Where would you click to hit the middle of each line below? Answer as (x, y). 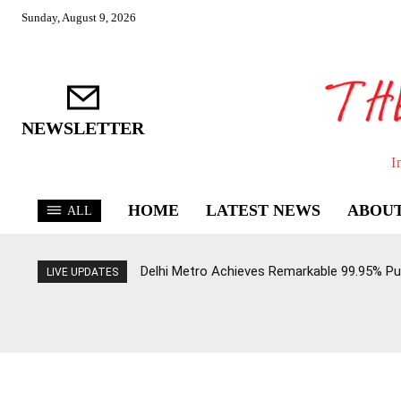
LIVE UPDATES (82, 273)
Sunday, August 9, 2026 (79, 17)
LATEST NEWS (263, 211)
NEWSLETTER (83, 128)
